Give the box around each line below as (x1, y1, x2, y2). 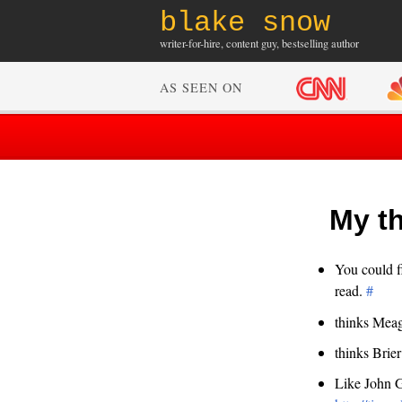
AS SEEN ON (160, 79, 242, 97)
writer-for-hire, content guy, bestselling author (160, 36, 359, 51)
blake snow (160, 6, 330, 39)
